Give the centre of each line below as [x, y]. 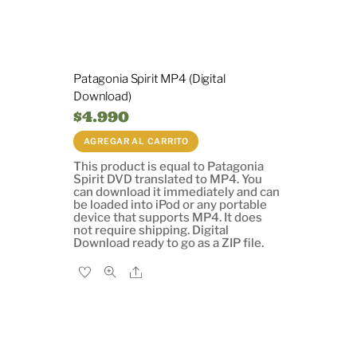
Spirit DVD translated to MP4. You [168, 179]
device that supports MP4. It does [168, 217]
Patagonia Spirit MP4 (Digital [149, 78]
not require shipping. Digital [151, 230]
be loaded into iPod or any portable [170, 204]
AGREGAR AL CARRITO [136, 141]
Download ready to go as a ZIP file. [169, 243]
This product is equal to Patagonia [169, 166]
